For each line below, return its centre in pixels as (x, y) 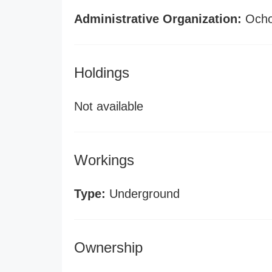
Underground (143, 194)
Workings (104, 160)
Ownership (108, 247)
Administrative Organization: (158, 19)
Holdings (102, 73)
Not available (109, 106)
